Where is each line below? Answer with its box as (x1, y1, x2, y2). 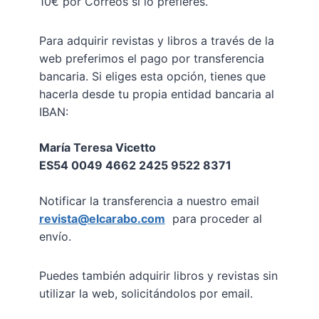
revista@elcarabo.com (38, 211, 165, 226)
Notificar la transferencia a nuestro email (38, 194, 259, 209)
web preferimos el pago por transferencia (38, 51, 264, 66)
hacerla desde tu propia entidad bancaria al (38, 87, 274, 102)
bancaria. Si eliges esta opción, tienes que (38, 69, 266, 84)
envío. (38, 229, 71, 244)
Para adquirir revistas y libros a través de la (38, 33, 274, 48)
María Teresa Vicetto (38, 140, 156, 155)
